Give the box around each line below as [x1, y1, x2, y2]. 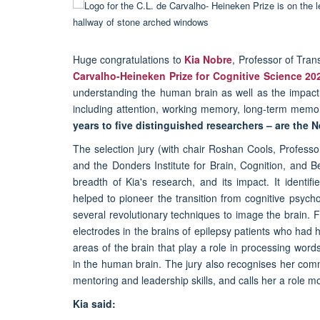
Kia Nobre [184, 52, 233, 67]
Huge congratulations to [73, 52, 184, 67]
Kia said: [73, 296, 116, 311]
